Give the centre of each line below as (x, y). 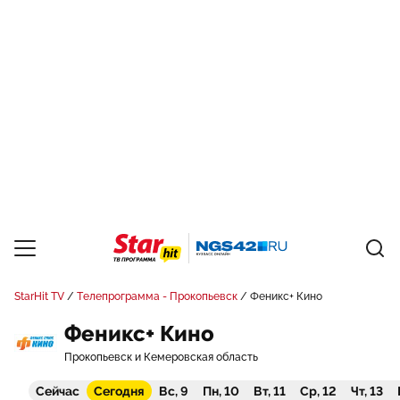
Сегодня (119, 391)
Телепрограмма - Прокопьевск (157, 296)
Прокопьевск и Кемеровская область (161, 357)
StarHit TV (39, 296)
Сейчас (58, 391)
